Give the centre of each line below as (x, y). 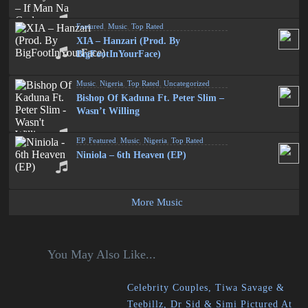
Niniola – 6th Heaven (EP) (132, 155)
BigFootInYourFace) (119, 54)
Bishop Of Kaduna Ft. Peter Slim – (151, 98)
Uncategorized (187, 83)
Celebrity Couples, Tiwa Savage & (206, 288)
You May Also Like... (101, 254)
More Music (157, 202)
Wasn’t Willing (108, 111)
